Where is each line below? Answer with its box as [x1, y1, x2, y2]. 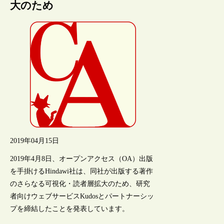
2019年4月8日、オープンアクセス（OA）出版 [10, 154, 153, 162]
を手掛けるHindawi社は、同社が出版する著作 [10, 167, 153, 175]
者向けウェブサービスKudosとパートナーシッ [10, 192, 154, 200]
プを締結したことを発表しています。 [10, 204, 129, 212]
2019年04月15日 [10, 136, 59, 144]
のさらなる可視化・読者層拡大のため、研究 [10, 179, 150, 187]
